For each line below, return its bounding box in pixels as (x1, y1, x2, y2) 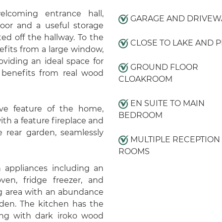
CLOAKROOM (118, 74, 172, 84)
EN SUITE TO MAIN (128, 99, 205, 108)
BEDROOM (118, 111, 163, 120)
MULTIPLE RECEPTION (128, 135, 220, 144)
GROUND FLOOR (128, 62, 198, 72)
